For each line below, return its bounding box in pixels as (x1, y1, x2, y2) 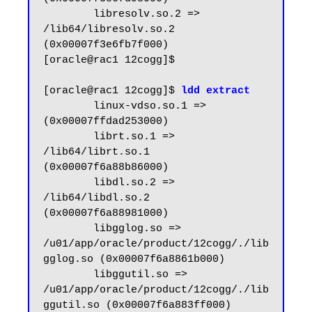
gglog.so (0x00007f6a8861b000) (43, 253, 225, 266)
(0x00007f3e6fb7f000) (43, 39, 169, 52)
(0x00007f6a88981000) (43, 208, 169, 220)
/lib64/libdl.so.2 (43, 192, 150, 205)
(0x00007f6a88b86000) (43, 162, 169, 174)
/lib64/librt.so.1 (43, 146, 150, 159)
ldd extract (181, 85, 250, 97)
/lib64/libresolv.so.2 (43, 24, 175, 36)
